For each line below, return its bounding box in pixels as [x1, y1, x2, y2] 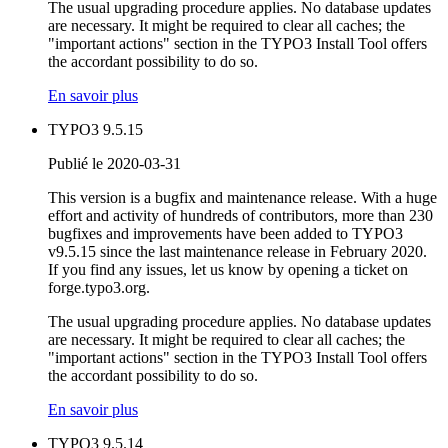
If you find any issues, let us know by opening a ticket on [48, 261, 408, 279]
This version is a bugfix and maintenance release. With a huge [48, 189, 437, 207]
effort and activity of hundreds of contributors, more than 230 [48, 207, 433, 225]
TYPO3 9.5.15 [48, 121, 143, 139]
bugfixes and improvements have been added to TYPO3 [48, 225, 403, 243]
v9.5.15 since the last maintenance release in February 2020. [48, 243, 427, 261]
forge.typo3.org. [48, 279, 150, 297]
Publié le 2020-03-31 [48, 155, 181, 173]
